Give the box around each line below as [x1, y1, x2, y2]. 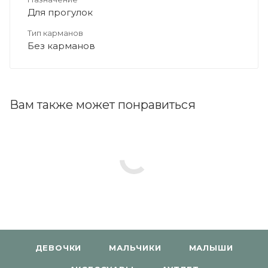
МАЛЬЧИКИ [109, 243, 162, 253]
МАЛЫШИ [188, 243, 233, 253]
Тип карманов [28, 28, 83, 38]
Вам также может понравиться [10, 97, 196, 112]
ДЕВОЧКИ [35, 243, 82, 253]
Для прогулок [28, 6, 93, 18]
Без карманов [28, 39, 95, 51]
